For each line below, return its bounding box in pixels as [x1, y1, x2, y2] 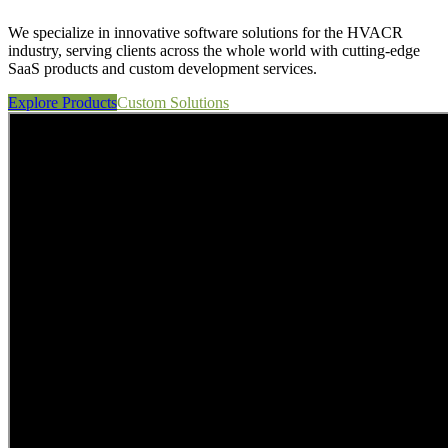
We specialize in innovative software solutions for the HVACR [8, 23, 403, 41]
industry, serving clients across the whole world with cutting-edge [8, 41, 420, 59]
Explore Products [8, 93, 117, 111]
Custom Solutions [117, 93, 229, 111]
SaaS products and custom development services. [8, 59, 317, 77]
